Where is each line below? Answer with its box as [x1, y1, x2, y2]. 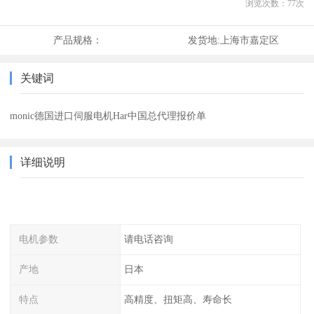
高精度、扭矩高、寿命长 [123, 293, 232, 305]
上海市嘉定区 [219, 34, 279, 46]
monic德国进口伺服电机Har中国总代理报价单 [10, 110, 207, 122]
